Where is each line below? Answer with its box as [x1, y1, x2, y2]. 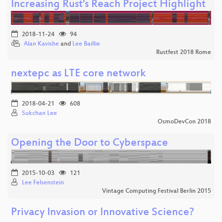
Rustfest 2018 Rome [156, 49, 211, 56]
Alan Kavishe [24, 40, 59, 48]
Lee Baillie [72, 40, 100, 48]
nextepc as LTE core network [11, 67, 146, 80]
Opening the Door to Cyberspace [11, 137, 168, 150]
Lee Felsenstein [22, 179, 64, 186]
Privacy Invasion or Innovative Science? [11, 206, 194, 219]
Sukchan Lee [22, 110, 57, 117]
